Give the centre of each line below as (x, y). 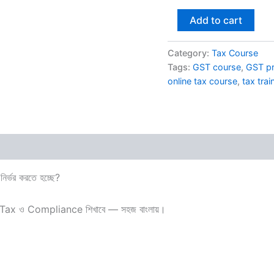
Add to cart (216, 20)
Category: (189, 53)
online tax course (202, 81)
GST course (217, 67)
